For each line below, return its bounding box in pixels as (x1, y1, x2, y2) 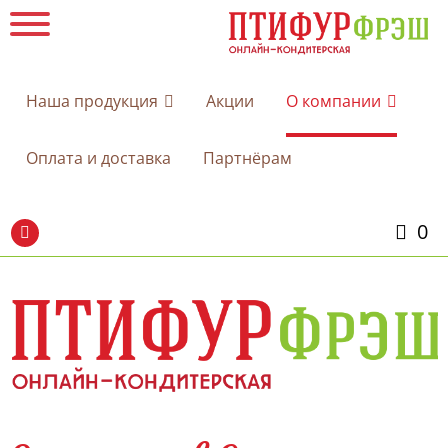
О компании (286, 90, 381, 113)
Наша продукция (26, 90, 158, 113)
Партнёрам (203, 147, 292, 170)
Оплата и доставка (26, 147, 171, 170)
